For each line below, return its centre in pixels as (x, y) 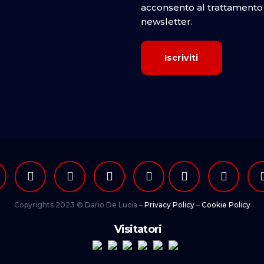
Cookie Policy (226, 205)
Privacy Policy (169, 205)
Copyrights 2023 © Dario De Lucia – (79, 205)
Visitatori (138, 230)
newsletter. (167, 22)
